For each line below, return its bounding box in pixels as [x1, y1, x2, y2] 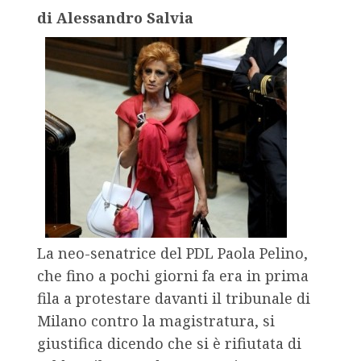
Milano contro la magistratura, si [37, 311, 275, 331]
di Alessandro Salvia [37, 8, 193, 28]
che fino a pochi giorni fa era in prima [37, 266, 309, 286]
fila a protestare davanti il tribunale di [37, 288, 310, 309]
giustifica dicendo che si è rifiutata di [37, 334, 301, 354]
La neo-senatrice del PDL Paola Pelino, [37, 243, 308, 263]
